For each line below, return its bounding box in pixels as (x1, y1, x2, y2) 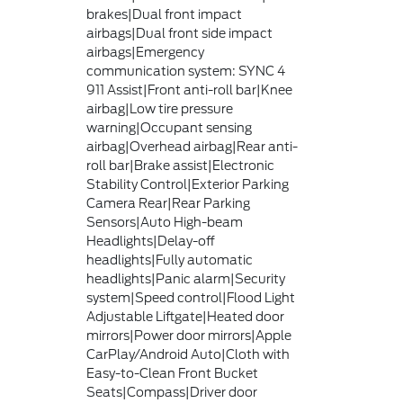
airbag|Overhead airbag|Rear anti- (86, 139, 299, 154)
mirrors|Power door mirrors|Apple (86, 328, 292, 343)
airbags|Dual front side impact (86, 26, 273, 40)
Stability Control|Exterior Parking (86, 177, 290, 192)
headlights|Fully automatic (86, 253, 254, 267)
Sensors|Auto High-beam (86, 215, 244, 229)
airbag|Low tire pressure (86, 102, 234, 116)
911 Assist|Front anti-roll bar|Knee (86, 83, 293, 97)
